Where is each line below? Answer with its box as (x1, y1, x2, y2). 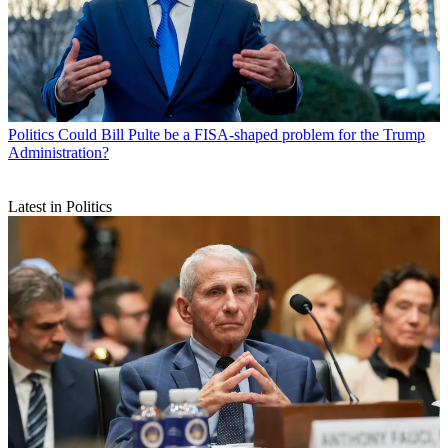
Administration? (8, 144, 109, 162)
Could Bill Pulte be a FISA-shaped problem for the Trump (58, 126, 425, 144)
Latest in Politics (8, 198, 112, 216)
